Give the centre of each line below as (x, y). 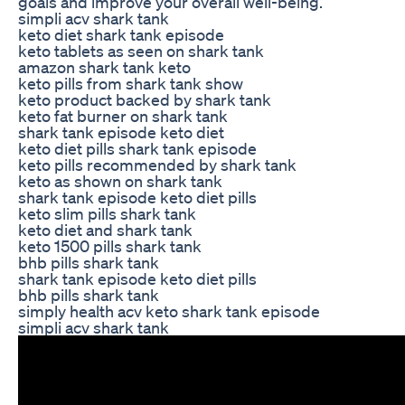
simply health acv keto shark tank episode (169, 311)
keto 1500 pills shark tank (110, 245)
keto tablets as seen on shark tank (141, 50)
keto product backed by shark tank (145, 99)
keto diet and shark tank (105, 229)
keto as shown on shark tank (120, 180)
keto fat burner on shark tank (123, 115)
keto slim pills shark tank (107, 213)
